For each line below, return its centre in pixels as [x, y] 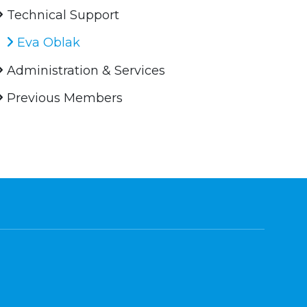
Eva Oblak [47, 43]
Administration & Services [85, 71]
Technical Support [62, 15]
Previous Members [63, 98]
